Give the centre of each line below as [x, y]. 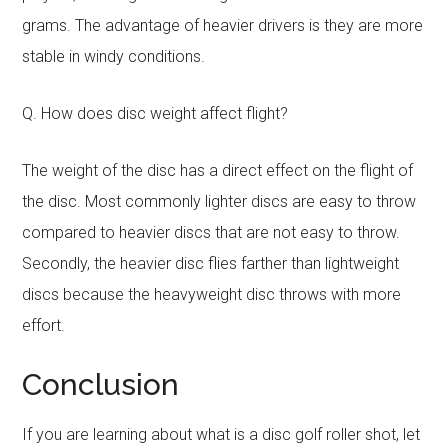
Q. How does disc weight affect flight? [155, 113]
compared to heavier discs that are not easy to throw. [211, 232]
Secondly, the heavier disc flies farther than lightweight [211, 263]
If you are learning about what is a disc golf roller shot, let [221, 434]
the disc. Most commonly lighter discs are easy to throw [219, 201]
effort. [44, 325]
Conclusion [101, 384]
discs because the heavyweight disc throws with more [212, 294]
